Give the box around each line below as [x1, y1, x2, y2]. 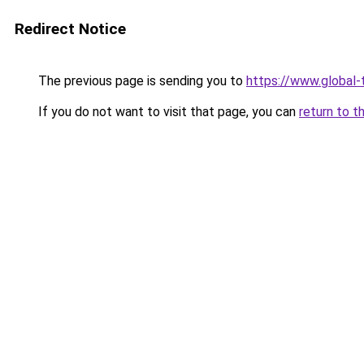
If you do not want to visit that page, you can [35, 104, 299, 119]
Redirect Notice [15, 19, 126, 38]
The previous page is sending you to [35, 73, 246, 89]
